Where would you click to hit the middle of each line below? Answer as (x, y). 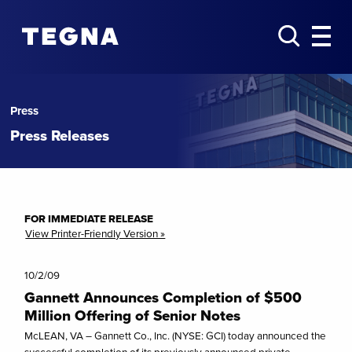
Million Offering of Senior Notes (133, 315)
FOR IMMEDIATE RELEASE (89, 219)
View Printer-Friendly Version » (95, 234)
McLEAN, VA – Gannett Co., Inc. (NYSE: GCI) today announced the (176, 336)
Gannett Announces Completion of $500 (163, 297)
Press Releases (60, 136)
